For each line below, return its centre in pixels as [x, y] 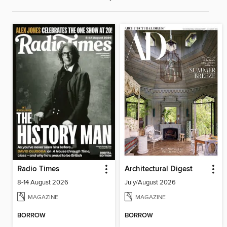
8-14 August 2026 [43, 182]
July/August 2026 [150, 182]
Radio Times [38, 169]
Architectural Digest [158, 169]
